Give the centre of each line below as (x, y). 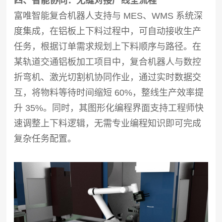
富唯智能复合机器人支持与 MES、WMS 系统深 (109, 16)
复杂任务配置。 (45, 139)
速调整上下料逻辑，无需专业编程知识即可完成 (108, 123)
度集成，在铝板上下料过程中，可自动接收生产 (108, 31)
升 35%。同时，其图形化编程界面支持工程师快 (109, 108)
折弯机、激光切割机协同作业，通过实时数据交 (108, 77)
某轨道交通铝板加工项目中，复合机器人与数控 (108, 62)
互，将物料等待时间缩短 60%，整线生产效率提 (109, 92)
